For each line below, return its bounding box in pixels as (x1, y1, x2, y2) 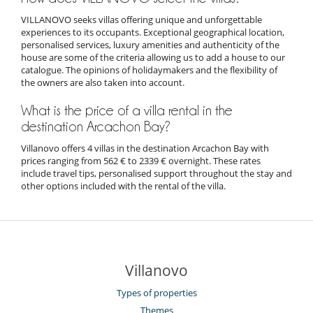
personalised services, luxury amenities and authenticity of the (21, 38, 279, 51)
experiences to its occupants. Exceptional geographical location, (21, 25, 284, 38)
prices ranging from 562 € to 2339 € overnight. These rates (21, 154, 261, 167)
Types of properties (116, 286, 197, 299)
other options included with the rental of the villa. (21, 179, 226, 192)
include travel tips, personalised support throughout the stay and (21, 166, 292, 180)
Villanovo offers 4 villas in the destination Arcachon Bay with (21, 141, 269, 154)
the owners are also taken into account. (21, 75, 184, 89)
